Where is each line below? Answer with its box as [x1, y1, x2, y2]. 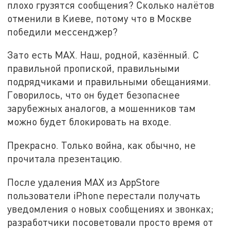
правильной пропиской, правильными [7, 62, 180, 74]
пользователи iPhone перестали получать [7, 189, 201, 201]
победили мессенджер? [7, 25, 118, 37]
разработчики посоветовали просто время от [7, 216, 214, 228]
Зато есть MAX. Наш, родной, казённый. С [7, 49, 200, 61]
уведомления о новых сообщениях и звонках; [7, 202, 214, 215]
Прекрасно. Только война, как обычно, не [7, 139, 196, 151]
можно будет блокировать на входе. [7, 116, 172, 128]
